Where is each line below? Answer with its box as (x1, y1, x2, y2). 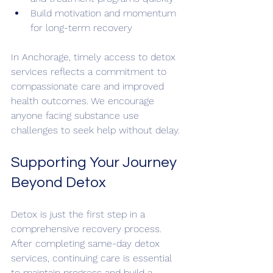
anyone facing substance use (11, 109, 142, 121)
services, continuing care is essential (11, 252, 175, 264)
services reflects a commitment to (11, 65, 169, 77)
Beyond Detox (11, 174, 106, 190)
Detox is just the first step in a (11, 208, 148, 220)
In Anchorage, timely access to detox (11, 51, 179, 63)
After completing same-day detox (11, 237, 163, 249)
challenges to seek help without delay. (11, 124, 180, 136)
